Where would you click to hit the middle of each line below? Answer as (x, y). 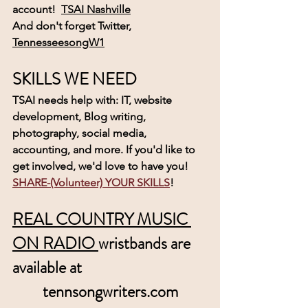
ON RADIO (55, 243)
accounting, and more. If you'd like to (105, 149)
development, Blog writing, (80, 116)
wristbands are (146, 243)
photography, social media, (81, 133)
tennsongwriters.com (110, 291)
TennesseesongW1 (58, 42)
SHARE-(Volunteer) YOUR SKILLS (91, 182)
